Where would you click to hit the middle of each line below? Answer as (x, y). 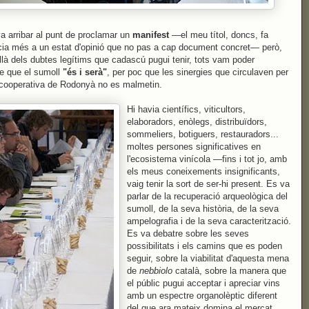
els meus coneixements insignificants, (203, 171)
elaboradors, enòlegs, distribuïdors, (197, 122)
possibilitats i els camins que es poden (205, 246)
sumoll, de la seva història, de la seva (203, 209)
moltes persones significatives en (194, 147)
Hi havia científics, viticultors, (186, 109)
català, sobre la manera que (231, 271)
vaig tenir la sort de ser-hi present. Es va (208, 184)
